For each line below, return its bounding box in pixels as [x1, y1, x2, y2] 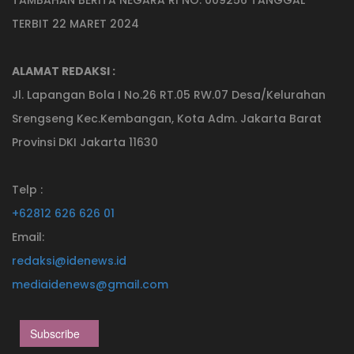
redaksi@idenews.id [12, 252, 126, 269]
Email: [12, 228, 44, 245]
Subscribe [30, 325, 80, 341]
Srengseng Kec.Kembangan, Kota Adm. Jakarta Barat [12, 110, 322, 126]
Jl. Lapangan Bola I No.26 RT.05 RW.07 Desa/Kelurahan [12, 86, 326, 103]
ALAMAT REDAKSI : [12, 62, 115, 79]
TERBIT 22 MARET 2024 [12, 15, 139, 32]
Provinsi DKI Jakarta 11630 [12, 134, 158, 150]
